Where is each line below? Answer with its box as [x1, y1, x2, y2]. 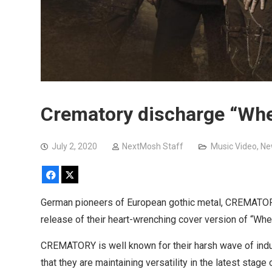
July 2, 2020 [52, 141, 97, 152]
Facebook [56, 169, 97, 180]
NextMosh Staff [122, 141, 183, 152]
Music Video [211, 141, 257, 152]
